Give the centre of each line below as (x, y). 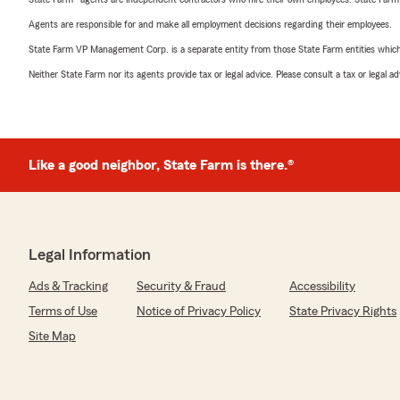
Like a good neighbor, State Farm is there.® (161, 166)
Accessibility (322, 287)
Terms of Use (63, 312)
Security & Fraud (181, 287)
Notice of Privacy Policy (199, 312)
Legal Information (90, 255)
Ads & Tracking (68, 287)
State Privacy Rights (343, 312)
